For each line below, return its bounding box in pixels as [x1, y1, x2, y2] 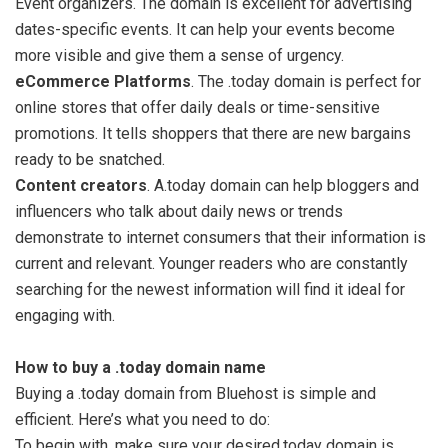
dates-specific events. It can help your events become [15, 20, 395, 39]
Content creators [15, 176, 147, 195]
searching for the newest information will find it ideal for [15, 280, 405, 299]
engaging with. [15, 306, 115, 325]
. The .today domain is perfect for [191, 72, 421, 91]
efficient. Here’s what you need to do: [15, 410, 274, 429]
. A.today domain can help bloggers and [147, 176, 419, 195]
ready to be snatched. [15, 150, 169, 169]
